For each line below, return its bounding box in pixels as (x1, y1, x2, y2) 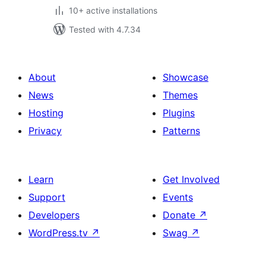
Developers (28, 209, 80, 221)
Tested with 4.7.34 (69, 24, 141, 34)
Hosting (28, 107, 64, 119)
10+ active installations (69, 5, 157, 15)
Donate (163, 209, 198, 221)
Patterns (163, 125, 200, 137)
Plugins (163, 107, 195, 119)
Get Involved (163, 173, 220, 185)
